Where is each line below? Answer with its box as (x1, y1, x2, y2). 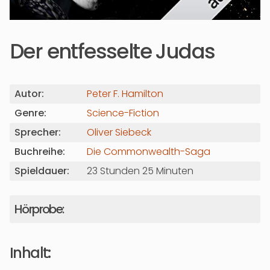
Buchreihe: (14, 145, 65, 159)
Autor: (14, 87, 44, 101)
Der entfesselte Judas (10, 37, 215, 66)
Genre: (14, 106, 46, 120)
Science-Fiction (87, 106, 159, 120)
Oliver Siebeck (87, 125, 151, 139)
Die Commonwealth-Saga (87, 145, 210, 159)
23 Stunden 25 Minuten (87, 164, 193, 178)
